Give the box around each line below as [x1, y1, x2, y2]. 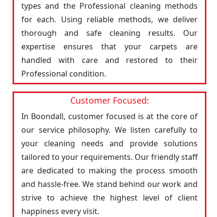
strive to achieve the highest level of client [21, 192, 198, 203]
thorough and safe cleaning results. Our [21, 28, 198, 38]
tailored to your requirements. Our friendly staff [21, 152, 198, 162]
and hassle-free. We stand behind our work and [21, 179, 198, 189]
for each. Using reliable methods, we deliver [21, 14, 198, 25]
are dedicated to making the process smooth [21, 165, 198, 176]
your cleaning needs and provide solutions [21, 138, 198, 149]
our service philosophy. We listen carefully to [21, 124, 198, 135]
